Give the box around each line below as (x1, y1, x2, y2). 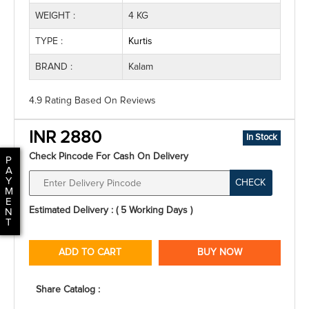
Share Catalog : (36, 285, 100, 295)
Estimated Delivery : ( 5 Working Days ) (29, 206, 192, 215)
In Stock (246, 133, 277, 142)
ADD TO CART (59, 248, 122, 257)
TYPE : (35, 37, 63, 46)
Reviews (120, 96, 156, 106)
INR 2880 (29, 129, 101, 146)
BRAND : (35, 62, 72, 72)
